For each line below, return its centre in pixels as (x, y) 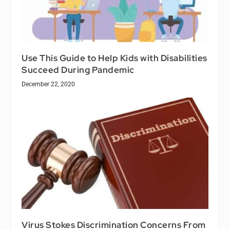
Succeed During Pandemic (78, 70)
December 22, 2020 (49, 84)
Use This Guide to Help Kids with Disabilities (114, 58)
